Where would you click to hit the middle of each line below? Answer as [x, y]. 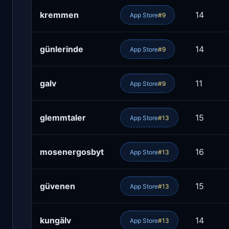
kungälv [55, 221]
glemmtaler [63, 118]
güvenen [58, 186]
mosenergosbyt [72, 152]
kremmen [59, 15]
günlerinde [62, 49]
